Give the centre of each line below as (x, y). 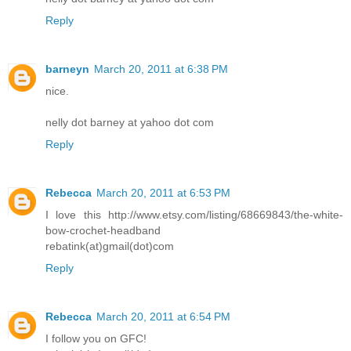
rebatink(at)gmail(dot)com (110, 246)
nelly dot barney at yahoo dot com (130, 122)
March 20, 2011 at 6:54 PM (163, 316)
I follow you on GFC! (96, 338)
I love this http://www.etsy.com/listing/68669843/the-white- (194, 214)
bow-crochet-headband (103, 230)
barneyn (67, 69)
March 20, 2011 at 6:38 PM (161, 69)
